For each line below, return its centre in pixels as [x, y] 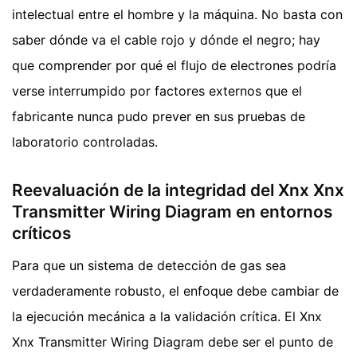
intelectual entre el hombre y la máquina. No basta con [177, 15]
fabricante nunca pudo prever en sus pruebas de [159, 117]
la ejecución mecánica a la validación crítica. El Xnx [167, 316]
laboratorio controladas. [85, 142]
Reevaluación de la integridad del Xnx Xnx [178, 190]
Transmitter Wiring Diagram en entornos [172, 212]
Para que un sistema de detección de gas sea [149, 265]
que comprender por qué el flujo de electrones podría [174, 66]
